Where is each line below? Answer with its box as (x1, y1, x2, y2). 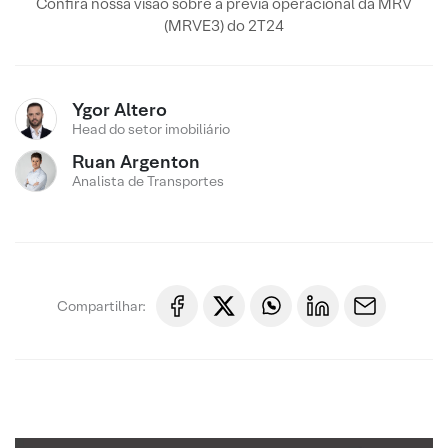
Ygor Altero (72, 98, 167, 121)
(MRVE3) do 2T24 (164, 16, 284, 35)
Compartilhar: (57, 296, 146, 315)
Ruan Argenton (72, 150, 200, 173)
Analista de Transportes (72, 172, 224, 190)
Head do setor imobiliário (72, 120, 230, 138)
